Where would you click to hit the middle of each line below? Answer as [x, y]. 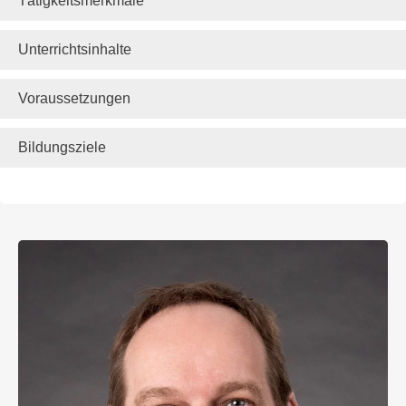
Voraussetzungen [74, 99]
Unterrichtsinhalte [75, 50]
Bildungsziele [62, 148]
